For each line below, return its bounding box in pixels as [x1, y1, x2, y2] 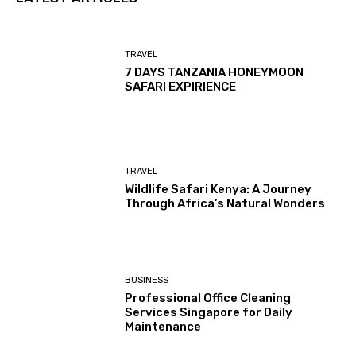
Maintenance [125, 319, 202, 335]
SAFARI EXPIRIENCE [125, 79, 237, 95]
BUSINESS [125, 275, 169, 286]
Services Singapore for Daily [125, 305, 293, 320]
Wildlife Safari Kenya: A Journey [125, 181, 312, 196]
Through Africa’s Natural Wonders [125, 195, 326, 211]
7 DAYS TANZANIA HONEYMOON [125, 65, 304, 80]
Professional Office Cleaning [125, 291, 292, 306]
